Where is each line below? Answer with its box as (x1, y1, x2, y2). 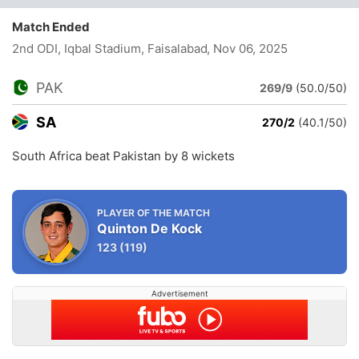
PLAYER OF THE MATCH (97, 207, 210, 219)
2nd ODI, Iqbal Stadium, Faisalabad (12, 41, 208, 56)
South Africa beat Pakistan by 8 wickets (12, 148, 235, 163)
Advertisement (151, 288, 208, 298)
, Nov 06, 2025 (206, 41, 288, 56)
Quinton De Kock (97, 220, 202, 236)
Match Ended (12, 19, 97, 34)
